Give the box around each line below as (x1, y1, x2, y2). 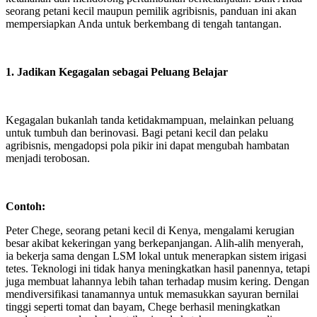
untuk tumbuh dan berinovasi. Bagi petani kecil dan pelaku (6, 127, 268, 139)
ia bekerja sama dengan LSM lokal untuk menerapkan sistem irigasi (6, 250, 306, 262)
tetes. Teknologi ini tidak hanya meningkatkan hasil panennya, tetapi (6, 263, 310, 275)
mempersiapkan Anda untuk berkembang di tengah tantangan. (6, 18, 282, 30)
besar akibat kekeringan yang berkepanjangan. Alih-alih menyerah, (6, 237, 304, 249)
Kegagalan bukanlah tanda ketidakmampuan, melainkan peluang (6, 114, 294, 126)
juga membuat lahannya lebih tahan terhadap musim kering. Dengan (6, 275, 309, 287)
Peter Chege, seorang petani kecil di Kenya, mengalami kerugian (6, 224, 294, 236)
